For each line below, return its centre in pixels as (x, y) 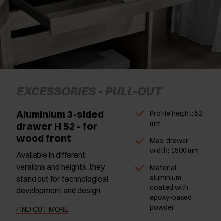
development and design (58, 191)
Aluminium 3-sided (60, 114)
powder (162, 207)
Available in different (51, 155)
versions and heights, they (60, 167)
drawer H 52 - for (57, 126)
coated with (169, 188)
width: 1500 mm (174, 151)
